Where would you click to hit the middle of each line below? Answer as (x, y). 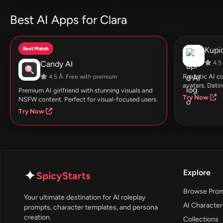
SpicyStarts (63, 175)
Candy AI (56, 64)
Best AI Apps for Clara (68, 19)
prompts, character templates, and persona (91, 207)
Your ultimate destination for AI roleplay (85, 197)
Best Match (36, 48)
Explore (197, 172)
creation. (38, 217)
